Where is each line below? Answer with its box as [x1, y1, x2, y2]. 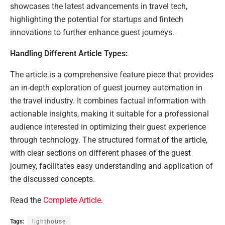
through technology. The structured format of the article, [10, 135, 207, 145]
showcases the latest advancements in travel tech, [10, 2, 187, 12]
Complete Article [43, 195, 101, 205]
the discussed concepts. [10, 174, 95, 184]
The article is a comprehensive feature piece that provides [10, 70, 213, 80]
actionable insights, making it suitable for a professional [10, 109, 209, 119]
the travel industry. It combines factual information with [10, 96, 206, 106]
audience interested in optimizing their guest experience [10, 122, 206, 132]
